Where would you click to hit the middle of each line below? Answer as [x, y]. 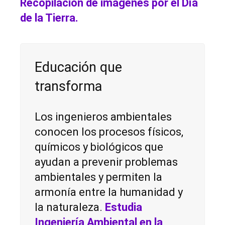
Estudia [124, 207]
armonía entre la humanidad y [109, 192]
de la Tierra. [49, 18]
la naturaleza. [70, 207]
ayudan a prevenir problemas [106, 162]
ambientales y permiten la [98, 177]
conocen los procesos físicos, [109, 132]
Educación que [78, 68]
